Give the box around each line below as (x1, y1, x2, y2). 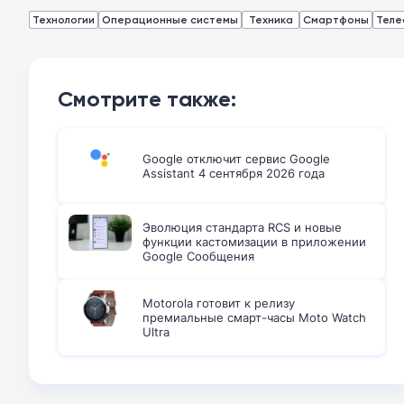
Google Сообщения (142, 248, 254, 264)
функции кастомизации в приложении (142, 234, 366, 250)
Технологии (32, 13, 95, 26)
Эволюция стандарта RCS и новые (142, 219, 342, 235)
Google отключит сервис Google (142, 151, 330, 167)
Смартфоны (303, 13, 369, 26)
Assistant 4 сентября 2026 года (142, 165, 325, 181)
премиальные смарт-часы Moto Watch (142, 309, 366, 326)
